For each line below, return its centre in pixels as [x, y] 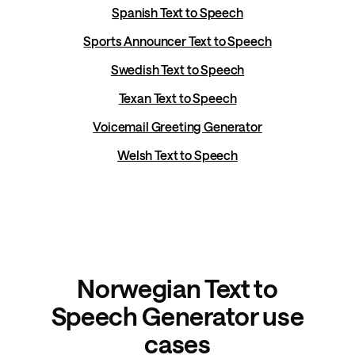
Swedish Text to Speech [177, 70]
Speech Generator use [177, 316]
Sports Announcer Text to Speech [177, 41]
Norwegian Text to [177, 288]
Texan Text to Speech [177, 98]
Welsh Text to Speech [177, 155]
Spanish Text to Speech [177, 13]
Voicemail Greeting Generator [177, 127]
